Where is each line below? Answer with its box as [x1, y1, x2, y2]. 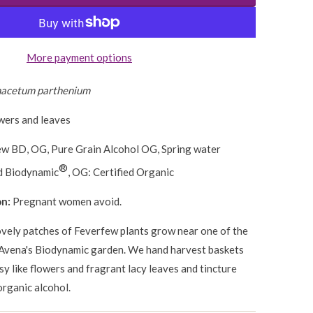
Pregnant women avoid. [13, 195, 122, 208]
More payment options [27, 51, 132, 64]
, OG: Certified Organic [68, 166, 174, 178]
